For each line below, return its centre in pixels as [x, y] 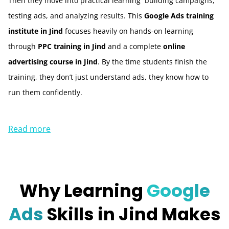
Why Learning [83, 190]
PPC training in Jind [72, 47]
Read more [29, 129]
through [23, 47]
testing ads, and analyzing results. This [76, 16]
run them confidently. [45, 93]
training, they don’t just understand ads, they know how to [108, 77]
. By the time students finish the [152, 62]
